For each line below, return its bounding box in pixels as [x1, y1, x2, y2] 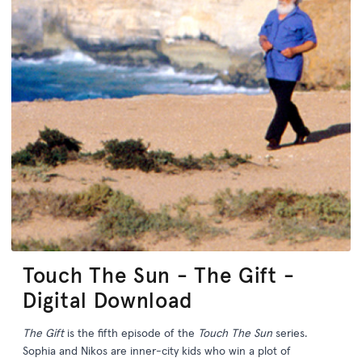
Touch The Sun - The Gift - [23, 262, 295, 289]
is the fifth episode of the [64, 326, 195, 341]
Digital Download [23, 287, 193, 314]
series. [272, 326, 310, 341]
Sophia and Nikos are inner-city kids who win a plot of [23, 343, 291, 359]
